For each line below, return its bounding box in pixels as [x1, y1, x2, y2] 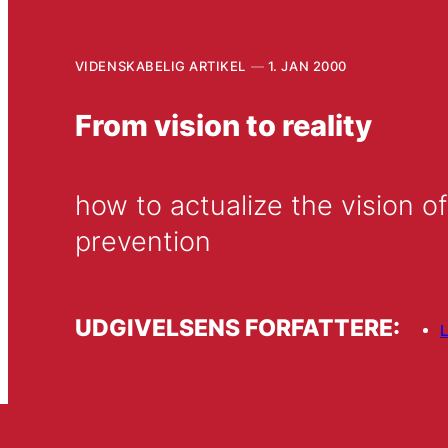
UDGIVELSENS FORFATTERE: [74, 313, 400, 341]
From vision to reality [74, 106, 372, 143]
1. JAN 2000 [267, 57, 347, 74]
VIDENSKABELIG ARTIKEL [74, 57, 246, 74]
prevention [74, 224, 211, 258]
